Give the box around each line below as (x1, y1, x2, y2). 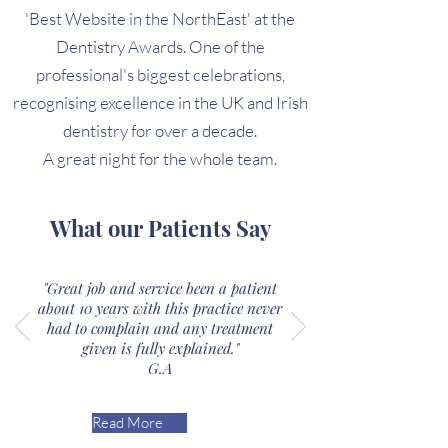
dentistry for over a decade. (63, 120, 257, 141)
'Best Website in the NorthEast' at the (25, 8, 295, 29)
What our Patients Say (49, 213, 271, 243)
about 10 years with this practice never (38, 298, 282, 318)
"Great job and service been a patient (43, 278, 277, 298)
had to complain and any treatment (47, 318, 273, 338)
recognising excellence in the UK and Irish (12, 92, 308, 113)
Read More (92, 413, 163, 432)
